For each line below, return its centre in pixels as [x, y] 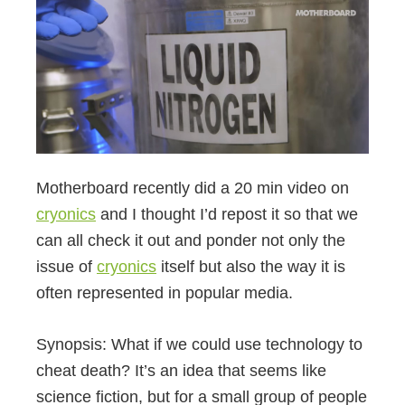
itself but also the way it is [251, 267]
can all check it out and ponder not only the [191, 241]
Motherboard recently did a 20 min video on [193, 188]
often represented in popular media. [165, 293]
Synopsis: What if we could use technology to [199, 345]
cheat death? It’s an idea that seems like [181, 371]
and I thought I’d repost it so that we [227, 215]
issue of [66, 267]
